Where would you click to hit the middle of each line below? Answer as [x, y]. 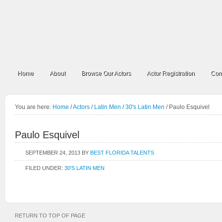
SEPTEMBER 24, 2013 [53, 153]
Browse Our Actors [106, 73]
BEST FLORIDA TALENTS [122, 153]
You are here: [34, 107]
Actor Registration [171, 73]
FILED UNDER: [45, 168]
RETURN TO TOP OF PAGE [50, 216]
